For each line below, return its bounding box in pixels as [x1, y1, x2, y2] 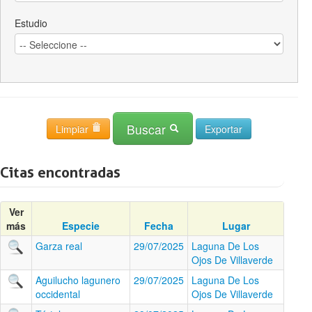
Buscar [127, 120, 169, 138]
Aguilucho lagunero [36, 273, 120, 287]
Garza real [36, 239, 82, 253]
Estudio [15, 16, 47, 30]
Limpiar [56, 121, 91, 136]
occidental [36, 287, 80, 301]
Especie [62, 219, 100, 233]
